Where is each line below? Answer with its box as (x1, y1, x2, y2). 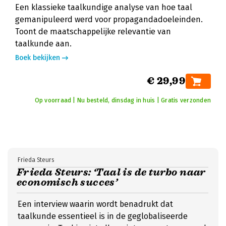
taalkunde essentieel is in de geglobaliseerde (18, 211, 188, 221)
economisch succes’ (17, 176, 118, 189)
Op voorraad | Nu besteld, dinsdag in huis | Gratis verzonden (34, 97, 211, 104)
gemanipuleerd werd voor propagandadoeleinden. (15, 15, 203, 24)
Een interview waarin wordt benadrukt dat (18, 199, 173, 209)
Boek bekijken (15, 53, 60, 62)
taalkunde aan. (15, 39, 72, 48)
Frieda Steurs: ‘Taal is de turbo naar (17, 166, 206, 179)
